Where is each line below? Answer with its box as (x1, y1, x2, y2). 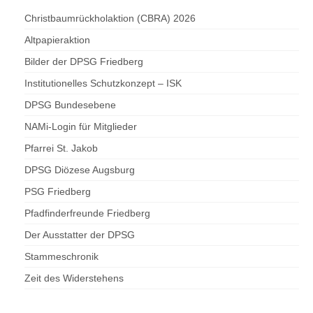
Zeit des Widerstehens (24, 272, 124, 284)
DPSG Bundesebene (24, 99, 116, 111)
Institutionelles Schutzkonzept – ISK (24, 78, 182, 89)
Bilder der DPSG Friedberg (24, 56, 143, 68)
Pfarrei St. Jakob (24, 143, 98, 154)
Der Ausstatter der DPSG (24, 229, 135, 241)
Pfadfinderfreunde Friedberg (24, 208, 150, 219)
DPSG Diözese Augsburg (24, 164, 135, 176)
